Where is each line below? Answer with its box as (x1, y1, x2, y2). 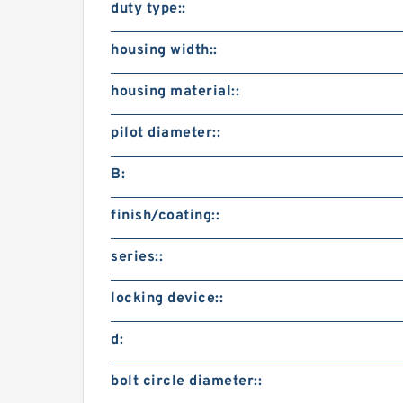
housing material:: (111, 83, 239, 101)
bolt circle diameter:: (111, 372, 262, 390)
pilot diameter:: (111, 124, 220, 142)
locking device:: (111, 290, 223, 308)
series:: (111, 248, 163, 266)
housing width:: (111, 41, 218, 59)
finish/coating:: (111, 207, 219, 225)
